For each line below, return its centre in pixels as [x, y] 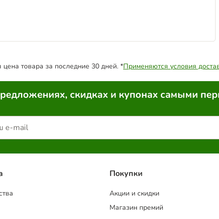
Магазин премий [136, 208]
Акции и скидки [134, 194]
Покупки [126, 174]
